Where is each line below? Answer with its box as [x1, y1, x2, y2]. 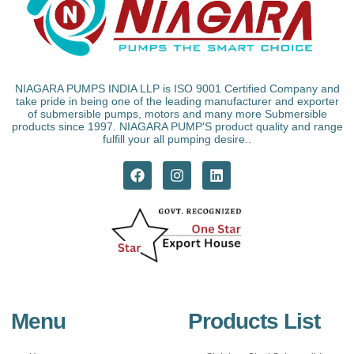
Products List [188, 308, 320, 333]
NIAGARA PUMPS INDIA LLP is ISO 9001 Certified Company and [14, 81, 340, 95]
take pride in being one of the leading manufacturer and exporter [15, 94, 339, 107]
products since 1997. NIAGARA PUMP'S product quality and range [11, 119, 343, 133]
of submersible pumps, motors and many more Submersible [27, 107, 327, 120]
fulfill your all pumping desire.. [103, 132, 251, 145]
